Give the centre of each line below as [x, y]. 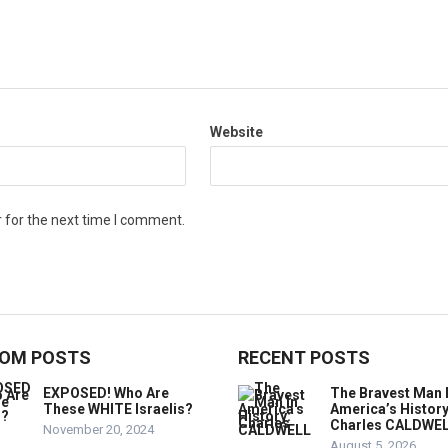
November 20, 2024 [98, 430]
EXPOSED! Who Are [106, 393]
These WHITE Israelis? [118, 409]
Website [236, 132]
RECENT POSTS [304, 358]
